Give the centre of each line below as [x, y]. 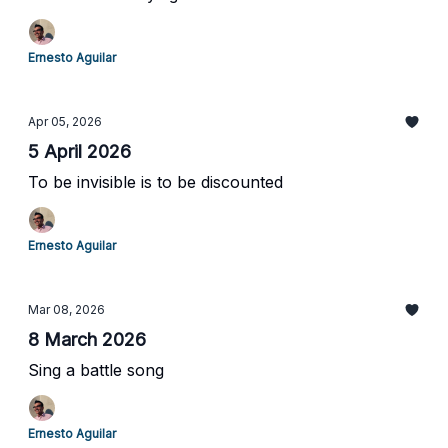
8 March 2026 [87, 339]
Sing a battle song [96, 370]
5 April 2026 [79, 151]
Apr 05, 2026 [65, 121]
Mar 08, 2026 [66, 309]
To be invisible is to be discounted [155, 182]
